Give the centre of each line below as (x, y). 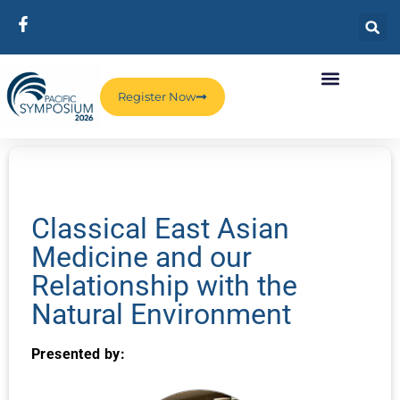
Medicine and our (142, 258)
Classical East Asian (160, 229)
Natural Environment (161, 315)
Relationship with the (164, 286)
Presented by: (79, 354)
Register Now (157, 96)
